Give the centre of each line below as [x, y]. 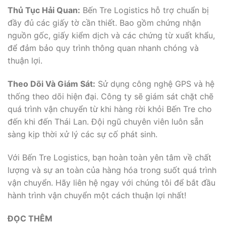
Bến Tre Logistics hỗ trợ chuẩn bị [145, 10]
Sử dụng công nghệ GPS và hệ [155, 84]
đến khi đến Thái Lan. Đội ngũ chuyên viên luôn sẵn [105, 122]
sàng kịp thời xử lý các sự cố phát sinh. [82, 134]
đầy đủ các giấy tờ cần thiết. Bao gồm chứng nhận [104, 23]
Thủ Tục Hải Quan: [44, 10]
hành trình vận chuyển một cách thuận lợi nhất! [97, 195]
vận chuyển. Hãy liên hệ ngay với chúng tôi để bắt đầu [111, 183]
